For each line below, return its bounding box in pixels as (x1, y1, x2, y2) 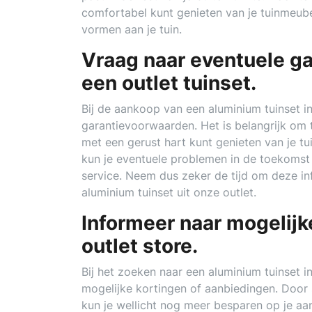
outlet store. (81, 234, 198, 258)
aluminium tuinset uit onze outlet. (81, 185, 256, 199)
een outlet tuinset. (81, 71, 256, 95)
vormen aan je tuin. (81, 22, 182, 36)
